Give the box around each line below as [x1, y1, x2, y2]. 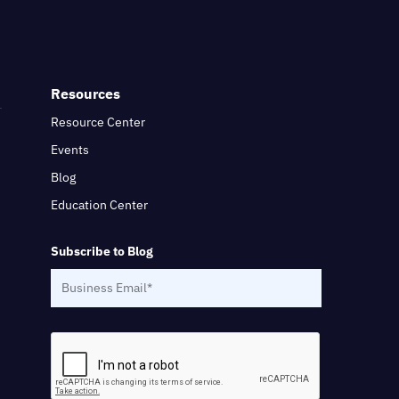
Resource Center [51, 114, 145, 131]
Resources [51, 84, 120, 102]
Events [51, 142, 89, 159]
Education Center [51, 196, 148, 213]
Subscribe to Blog [51, 242, 153, 259]
